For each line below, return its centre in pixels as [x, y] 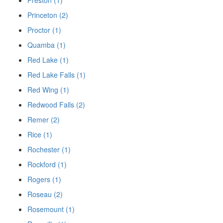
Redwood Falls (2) [56, 104]
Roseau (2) [45, 194]
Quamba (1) [47, 45]
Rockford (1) [47, 164]
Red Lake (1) [48, 59]
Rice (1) [40, 134]
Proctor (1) [44, 30]
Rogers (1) [44, 179]
